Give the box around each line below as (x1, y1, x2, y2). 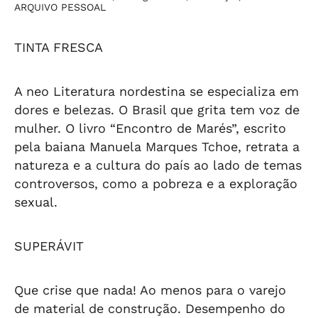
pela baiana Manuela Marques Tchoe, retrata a (14, 138, 300, 154)
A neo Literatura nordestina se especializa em (14, 83, 299, 99)
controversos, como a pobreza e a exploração (14, 175, 297, 191)
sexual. (14, 194, 57, 209)
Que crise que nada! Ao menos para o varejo (14, 282, 286, 297)
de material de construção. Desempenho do (14, 300, 285, 316)
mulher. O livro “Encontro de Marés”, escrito (14, 120, 286, 136)
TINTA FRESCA (14, 39, 103, 55)
